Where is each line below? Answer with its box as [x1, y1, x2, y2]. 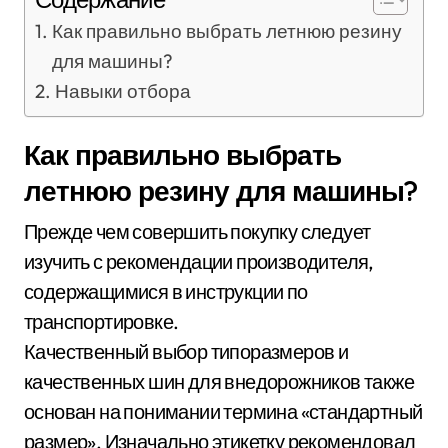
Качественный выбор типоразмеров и [24, 339, 349, 364]
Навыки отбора [54, 79, 191, 103]
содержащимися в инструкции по [24, 279, 308, 304]
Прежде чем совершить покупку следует [24, 219, 371, 244]
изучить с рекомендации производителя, [24, 249, 374, 274]
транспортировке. [24, 309, 179, 334]
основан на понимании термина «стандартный [24, 399, 423, 424]
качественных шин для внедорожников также [24, 369, 414, 394]
